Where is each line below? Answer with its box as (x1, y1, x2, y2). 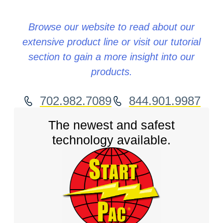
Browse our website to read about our (28, 21, 195, 33)
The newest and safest (48, 118, 175, 132)
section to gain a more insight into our (28, 51, 195, 63)
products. (91, 66, 132, 78)
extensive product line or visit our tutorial (22, 36, 201, 48)
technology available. (52, 133, 171, 147)
